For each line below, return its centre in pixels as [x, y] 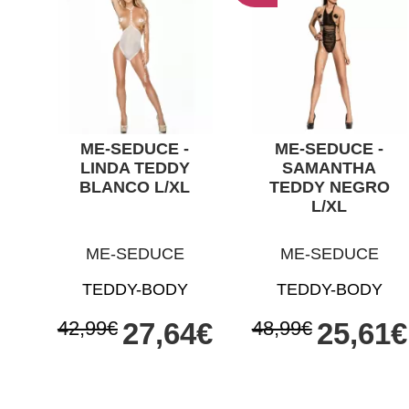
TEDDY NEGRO [329, 187]
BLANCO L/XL [135, 187]
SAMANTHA [330, 168]
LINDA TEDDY [135, 168]
